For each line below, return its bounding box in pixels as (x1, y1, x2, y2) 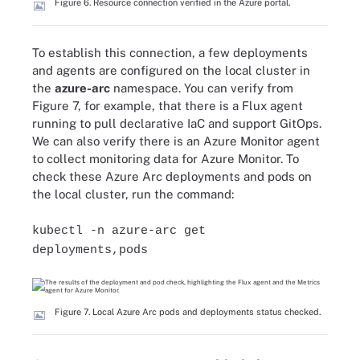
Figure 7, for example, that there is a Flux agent (32, 98, 303, 112)
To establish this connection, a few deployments (32, 45, 308, 59)
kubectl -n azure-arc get (32, 224, 206, 238)
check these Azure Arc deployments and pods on (32, 169, 312, 183)
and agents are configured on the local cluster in (32, 63, 310, 77)
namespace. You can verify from (110, 80, 293, 95)
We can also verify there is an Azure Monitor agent (32, 133, 320, 148)
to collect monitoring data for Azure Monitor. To (32, 151, 299, 166)
